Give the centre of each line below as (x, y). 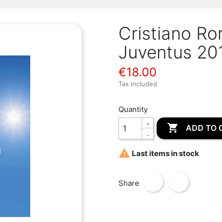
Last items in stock (165, 154)
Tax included (138, 84)
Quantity (133, 109)
